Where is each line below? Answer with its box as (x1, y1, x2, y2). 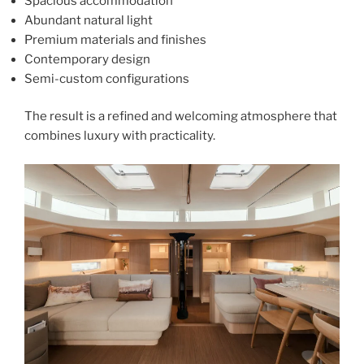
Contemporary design (24, 51, 150, 67)
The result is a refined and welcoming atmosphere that (24, 109, 337, 124)
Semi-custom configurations (24, 71, 189, 86)
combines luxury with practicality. (24, 128, 215, 144)
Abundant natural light (24, 12, 153, 28)
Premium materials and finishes (24, 32, 206, 47)
